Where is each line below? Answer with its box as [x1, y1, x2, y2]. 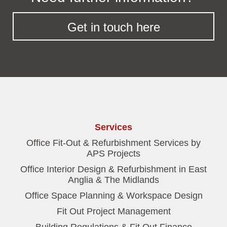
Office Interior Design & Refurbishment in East [20, 164, 207, 175]
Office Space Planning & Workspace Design [24, 191, 203, 201]
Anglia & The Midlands [68, 175, 159, 185]
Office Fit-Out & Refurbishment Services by [26, 138, 201, 148]
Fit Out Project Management [56, 206, 171, 217]
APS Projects [87, 148, 140, 159]
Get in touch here [67, 20, 160, 34]
